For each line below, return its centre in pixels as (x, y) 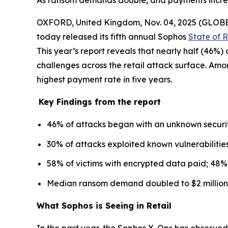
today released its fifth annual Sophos (112, 37)
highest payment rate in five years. (104, 79)
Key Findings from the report (100, 102)
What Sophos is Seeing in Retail (104, 205)
